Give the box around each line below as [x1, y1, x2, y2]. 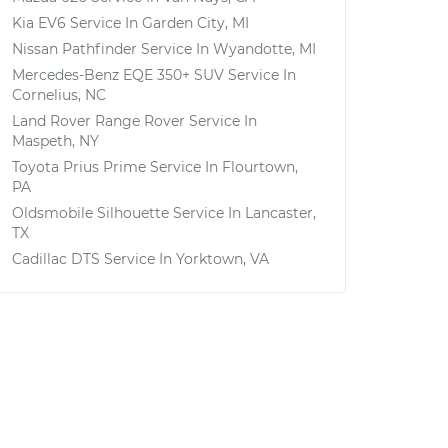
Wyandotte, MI [213, 40, 316, 58]
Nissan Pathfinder [12, 40, 137, 58]
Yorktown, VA [176, 250, 269, 268]
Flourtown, [222, 158, 298, 176]
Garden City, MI [142, 14, 249, 32]
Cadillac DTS [12, 250, 100, 268]
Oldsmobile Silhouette [12, 204, 169, 222]
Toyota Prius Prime [12, 158, 146, 176]
